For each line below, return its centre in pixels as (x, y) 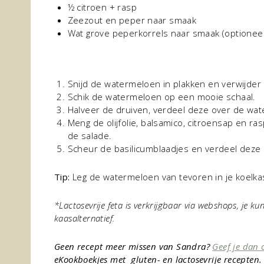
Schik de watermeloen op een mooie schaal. (161, 97)
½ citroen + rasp (102, 7)
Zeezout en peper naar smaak (132, 20)
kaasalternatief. (85, 218)
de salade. (90, 136)
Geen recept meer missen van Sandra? (132, 246)
